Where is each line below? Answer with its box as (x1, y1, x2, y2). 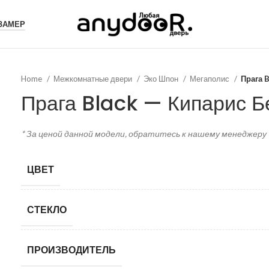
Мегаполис (190, 74, 232, 83)
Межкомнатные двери (53, 74, 134, 83)
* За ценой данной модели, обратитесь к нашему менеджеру (21, 128, 267, 139)
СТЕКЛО (27, 203, 67, 215)
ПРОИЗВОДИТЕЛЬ (27, 243, 116, 255)
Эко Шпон (144, 74, 181, 83)
